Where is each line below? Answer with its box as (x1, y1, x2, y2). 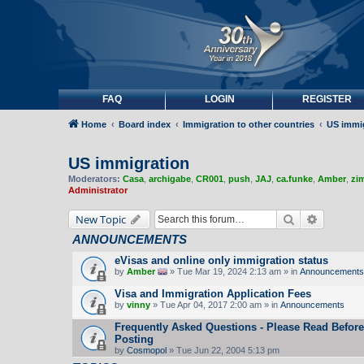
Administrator (68, 185, 128, 195)
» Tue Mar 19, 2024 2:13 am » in (167, 266, 300, 276)
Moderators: (68, 174, 120, 184)
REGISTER (301, 93, 352, 105)
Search (295, 210, 327, 226)
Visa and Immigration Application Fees (115, 287, 311, 300)
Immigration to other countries (183, 119, 314, 129)
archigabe (149, 174, 191, 184)
